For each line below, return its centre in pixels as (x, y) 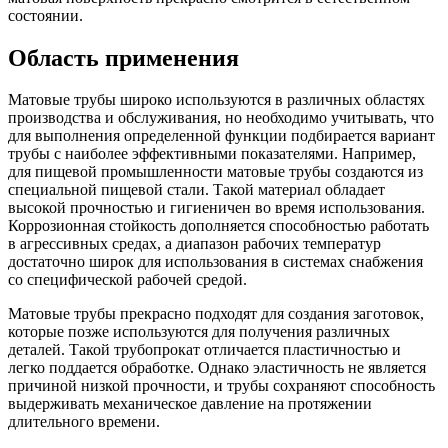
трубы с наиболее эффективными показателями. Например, (212, 154)
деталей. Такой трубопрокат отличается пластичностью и (204, 350)
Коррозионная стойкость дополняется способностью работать (218, 226)
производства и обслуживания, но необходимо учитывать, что (221, 118)
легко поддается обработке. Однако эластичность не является (217, 368)
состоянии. (65, 15)
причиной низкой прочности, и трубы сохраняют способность (221, 386)
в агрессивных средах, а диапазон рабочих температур (194, 244)
